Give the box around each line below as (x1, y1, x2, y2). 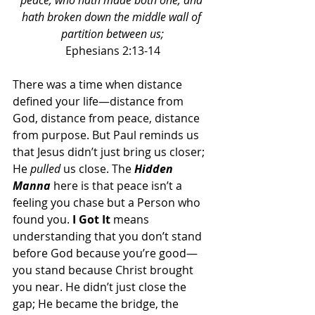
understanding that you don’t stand (13, 229, 205, 244)
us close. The (60, 161, 134, 176)
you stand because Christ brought (13, 262, 196, 278)
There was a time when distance (13, 77, 185, 92)
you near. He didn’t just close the (13, 279, 189, 295)
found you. (13, 212, 72, 227)
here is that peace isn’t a (53, 178, 185, 193)
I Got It (72, 212, 110, 227)
